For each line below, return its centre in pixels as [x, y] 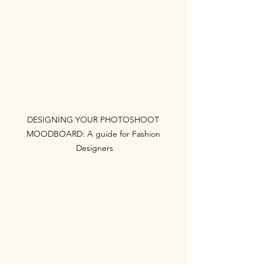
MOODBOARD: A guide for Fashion [94, 134]
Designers [94, 148]
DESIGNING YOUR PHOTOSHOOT [94, 120]
